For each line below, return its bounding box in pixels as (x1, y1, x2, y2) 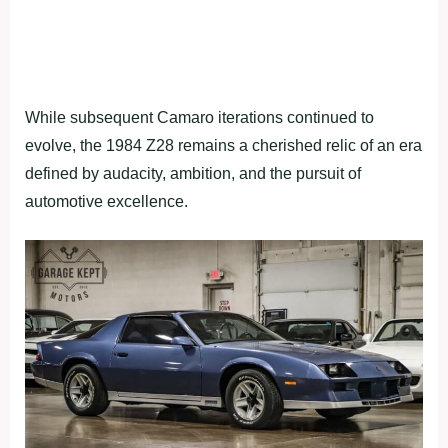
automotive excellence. (25, 192, 188, 210)
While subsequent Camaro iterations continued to (25, 108, 374, 126)
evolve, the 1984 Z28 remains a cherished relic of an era (25, 136, 422, 154)
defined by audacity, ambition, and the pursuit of (25, 164, 361, 182)
